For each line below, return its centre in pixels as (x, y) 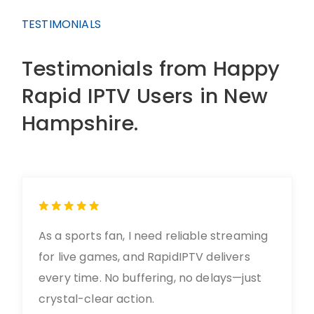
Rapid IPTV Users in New (145, 96)
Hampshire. (80, 123)
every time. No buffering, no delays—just (150, 278)
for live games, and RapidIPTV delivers (144, 257)
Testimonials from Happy (151, 69)
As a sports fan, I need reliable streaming (153, 236)
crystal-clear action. (97, 299)
